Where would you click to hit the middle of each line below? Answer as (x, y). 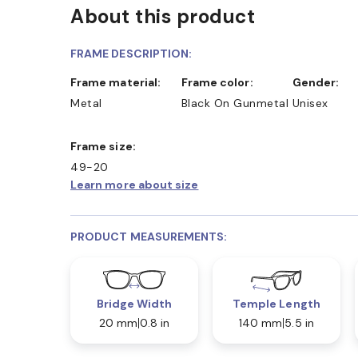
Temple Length (276, 304)
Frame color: (220, 83)
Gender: (320, 83)
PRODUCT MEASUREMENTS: (149, 237)
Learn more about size (135, 185)
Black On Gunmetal (235, 103)
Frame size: (106, 147)
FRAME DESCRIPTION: (131, 54)
